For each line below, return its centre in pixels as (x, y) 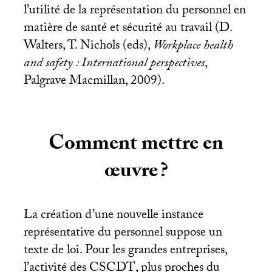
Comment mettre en (136, 145)
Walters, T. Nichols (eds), (88, 46)
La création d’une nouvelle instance (113, 216)
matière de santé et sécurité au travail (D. (127, 29)
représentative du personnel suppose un (123, 234)
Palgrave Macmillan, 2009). (94, 82)
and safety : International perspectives (114, 64)
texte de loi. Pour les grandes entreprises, (125, 252)
